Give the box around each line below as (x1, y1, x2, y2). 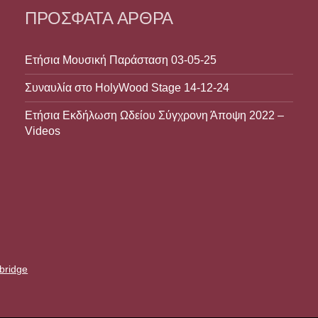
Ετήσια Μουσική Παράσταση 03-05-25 (25, 53, 217, 66)
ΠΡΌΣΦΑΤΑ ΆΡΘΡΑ (25, 7, 173, 28)
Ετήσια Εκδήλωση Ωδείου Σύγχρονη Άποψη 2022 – (25, 109, 285, 121)
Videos (25, 124, 61, 137)
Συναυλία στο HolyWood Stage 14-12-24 (25, 81, 230, 94)
